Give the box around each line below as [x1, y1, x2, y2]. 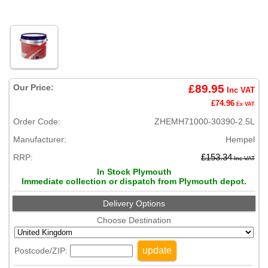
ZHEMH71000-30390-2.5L [154, 117, 255, 126]
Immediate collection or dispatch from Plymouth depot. [22, 176, 246, 186]
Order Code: [13, 117, 60, 126]
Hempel [226, 135, 255, 144]
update [142, 245, 172, 255]
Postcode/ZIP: [14, 246, 70, 255]
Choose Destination [97, 215, 171, 225]
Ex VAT [234, 101, 255, 107]
